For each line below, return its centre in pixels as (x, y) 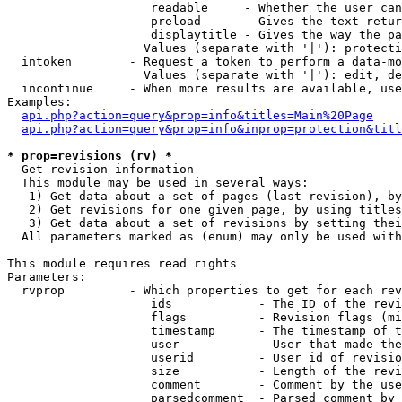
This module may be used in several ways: (158, 183)
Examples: (39, 102)
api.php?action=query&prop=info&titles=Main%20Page (197, 115)
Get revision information (100, 169)
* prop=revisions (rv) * (90, 156)
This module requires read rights (122, 263)
